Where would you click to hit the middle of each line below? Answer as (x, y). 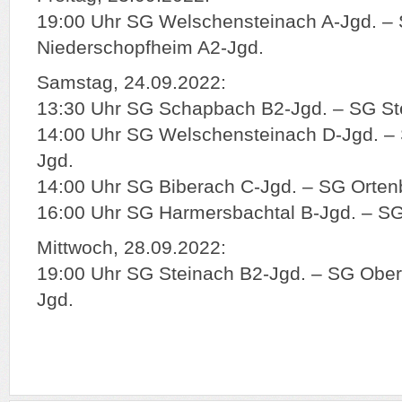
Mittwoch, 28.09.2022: (131, 248)
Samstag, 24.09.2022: (131, 83)
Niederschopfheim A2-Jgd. (150, 48)
